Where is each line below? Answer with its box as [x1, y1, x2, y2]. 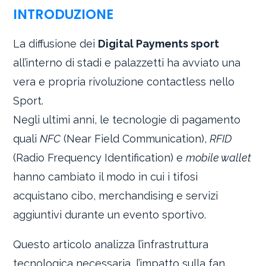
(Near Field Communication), [61, 132, 210, 145]
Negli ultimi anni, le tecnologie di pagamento [13, 113, 241, 126]
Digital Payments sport [98, 37, 220, 50]
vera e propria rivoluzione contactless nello [13, 75, 235, 88]
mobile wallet [186, 151, 252, 164]
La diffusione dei [13, 37, 99, 50]
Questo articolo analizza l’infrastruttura [13, 238, 209, 251]
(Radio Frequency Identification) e [13, 151, 186, 164]
